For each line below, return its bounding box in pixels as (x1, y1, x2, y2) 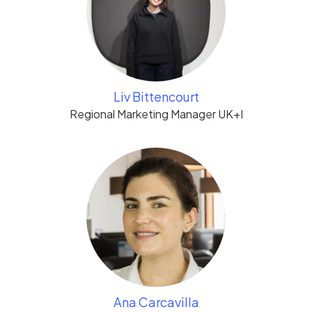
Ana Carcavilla (113, 294, 199, 310)
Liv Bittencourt (113, 88, 199, 104)
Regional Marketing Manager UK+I (69, 107, 243, 121)
